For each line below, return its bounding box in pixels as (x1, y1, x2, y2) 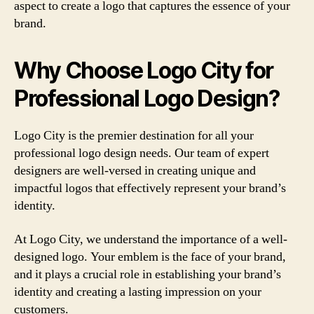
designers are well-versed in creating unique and (14, 163, 256, 179)
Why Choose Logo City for (14, 57, 274, 84)
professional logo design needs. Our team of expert (14, 145, 269, 161)
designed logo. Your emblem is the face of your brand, (14, 248, 286, 265)
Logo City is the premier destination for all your (14, 128, 254, 144)
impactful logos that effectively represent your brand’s (14, 180, 286, 196)
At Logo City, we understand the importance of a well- (14, 231, 287, 247)
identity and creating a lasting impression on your (14, 283, 261, 300)
